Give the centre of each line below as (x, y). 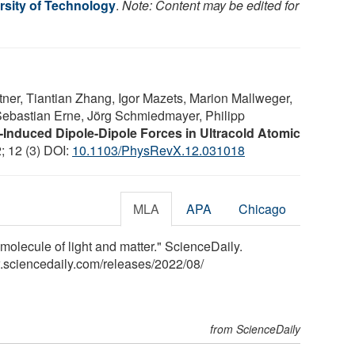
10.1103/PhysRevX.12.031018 (158, 150)
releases (127, 263)
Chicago (263, 208)
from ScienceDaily (256, 328)
